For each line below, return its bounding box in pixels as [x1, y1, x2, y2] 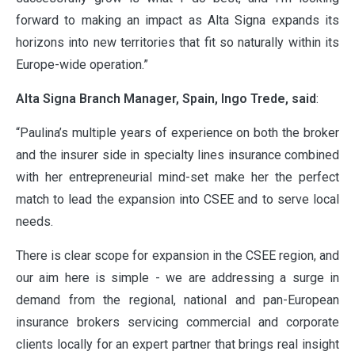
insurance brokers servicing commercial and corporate [16, 315, 339, 330]
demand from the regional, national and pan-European [16, 292, 339, 308]
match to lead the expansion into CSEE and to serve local [16, 192, 339, 208]
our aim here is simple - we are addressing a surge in [16, 270, 339, 286]
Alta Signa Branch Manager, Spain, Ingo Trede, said [16, 91, 316, 107]
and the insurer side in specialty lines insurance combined [16, 147, 339, 163]
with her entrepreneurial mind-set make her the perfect [16, 170, 339, 185]
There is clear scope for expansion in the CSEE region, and [16, 248, 339, 264]
